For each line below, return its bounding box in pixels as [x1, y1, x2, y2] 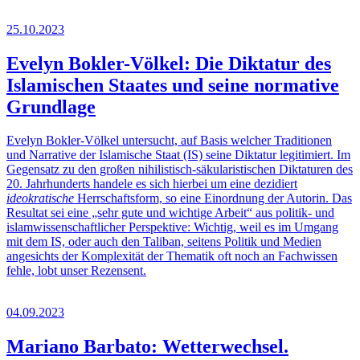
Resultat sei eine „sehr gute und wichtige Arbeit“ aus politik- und [6, 206, 334, 220]
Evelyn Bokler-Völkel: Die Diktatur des [6, 52, 331, 74]
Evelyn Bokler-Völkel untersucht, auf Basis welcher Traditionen [6, 133, 332, 148]
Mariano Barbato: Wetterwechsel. [6, 336, 288, 358]
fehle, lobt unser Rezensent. [6, 264, 146, 278]
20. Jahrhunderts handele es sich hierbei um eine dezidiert [6, 177, 297, 191]
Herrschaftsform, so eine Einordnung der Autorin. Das [74, 191, 352, 206]
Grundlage [6, 96, 96, 117]
